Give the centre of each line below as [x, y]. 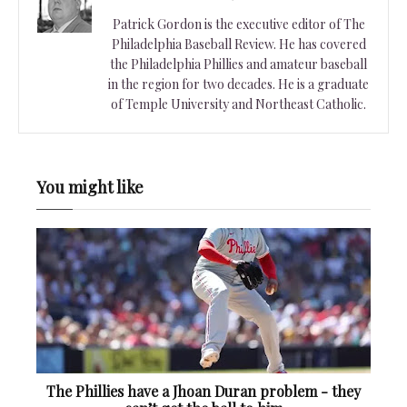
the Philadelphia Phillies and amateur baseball [238, 64]
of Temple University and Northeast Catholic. [238, 104]
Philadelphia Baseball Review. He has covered [238, 44]
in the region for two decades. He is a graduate [238, 84]
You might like [90, 187]
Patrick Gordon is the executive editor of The [238, 24]
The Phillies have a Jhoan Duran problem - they [203, 391]
